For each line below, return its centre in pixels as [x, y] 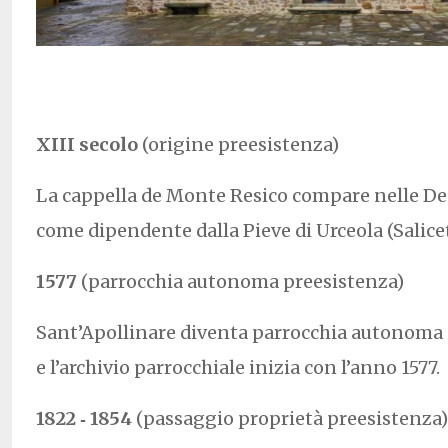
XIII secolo [89, 144]
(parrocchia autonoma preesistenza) [242, 281]
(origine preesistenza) [240, 144]
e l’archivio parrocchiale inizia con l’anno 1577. [238, 367]
